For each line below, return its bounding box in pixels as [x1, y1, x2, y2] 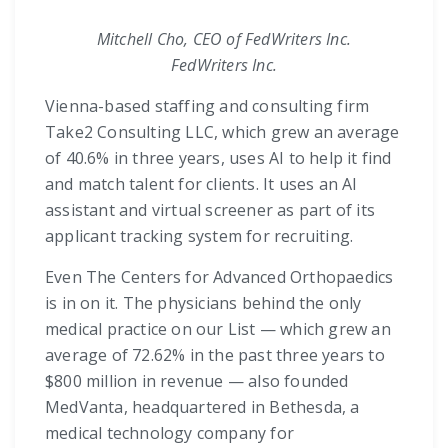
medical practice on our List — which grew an [45, 317, 391, 340]
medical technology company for [45, 421, 294, 444]
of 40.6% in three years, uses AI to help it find [45, 146, 392, 169]
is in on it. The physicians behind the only [45, 291, 362, 314]
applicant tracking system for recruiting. [45, 224, 354, 247]
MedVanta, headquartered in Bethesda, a [45, 395, 360, 418]
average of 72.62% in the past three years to [45, 343, 385, 366]
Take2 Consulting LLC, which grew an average [45, 120, 400, 143]
